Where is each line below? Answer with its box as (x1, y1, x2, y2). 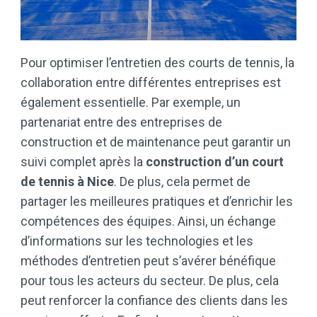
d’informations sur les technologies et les (21, 233, 253, 248)
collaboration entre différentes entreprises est (21, 74, 281, 90)
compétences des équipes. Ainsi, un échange (21, 213, 276, 229)
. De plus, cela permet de (114, 173, 250, 189)
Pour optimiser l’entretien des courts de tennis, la (21, 54, 294, 70)
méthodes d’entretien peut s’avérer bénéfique (21, 253, 276, 268)
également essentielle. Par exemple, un (21, 94, 241, 110)
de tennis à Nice (21, 173, 114, 189)
